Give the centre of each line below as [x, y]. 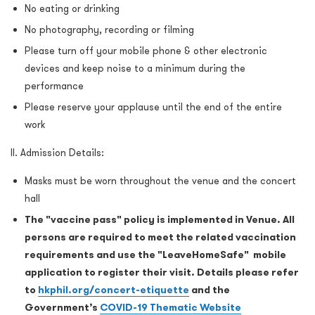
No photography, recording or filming [109, 30]
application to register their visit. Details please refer [162, 272]
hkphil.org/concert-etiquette [114, 290]
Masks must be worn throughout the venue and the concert [160, 181]
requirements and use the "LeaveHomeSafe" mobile [155, 255]
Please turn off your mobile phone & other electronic [146, 51]
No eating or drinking [72, 9]
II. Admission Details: [57, 153]
